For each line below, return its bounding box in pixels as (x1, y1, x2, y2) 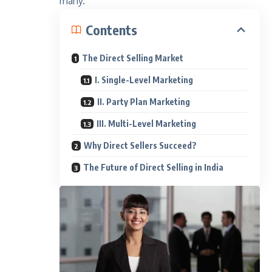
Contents (86, 21, 137, 38)
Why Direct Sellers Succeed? (84, 140, 197, 151)
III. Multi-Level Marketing (97, 118, 196, 129)
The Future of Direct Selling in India (83, 161, 223, 172)
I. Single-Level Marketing (95, 74, 193, 85)
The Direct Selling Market (82, 52, 183, 63)
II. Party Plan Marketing (97, 96, 190, 107)
